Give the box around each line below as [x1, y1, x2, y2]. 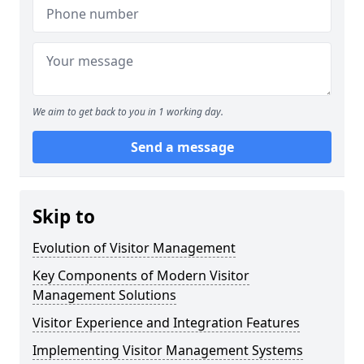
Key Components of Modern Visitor [32, 266, 249, 285]
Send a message [130, 138, 234, 157]
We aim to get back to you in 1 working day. [32, 105, 223, 119]
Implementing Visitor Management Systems [32, 341, 303, 360]
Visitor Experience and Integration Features [32, 314, 300, 332]
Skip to [32, 204, 95, 230]
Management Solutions [32, 286, 176, 305]
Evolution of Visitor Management [32, 239, 236, 258]
